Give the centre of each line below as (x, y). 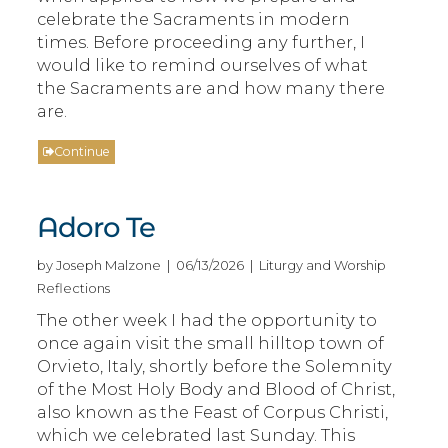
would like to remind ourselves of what (203, 64)
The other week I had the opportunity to (207, 319)
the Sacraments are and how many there (211, 87)
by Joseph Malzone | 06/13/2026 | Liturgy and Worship (212, 264)
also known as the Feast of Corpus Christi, (213, 411)
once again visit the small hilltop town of (211, 342)
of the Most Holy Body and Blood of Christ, (216, 388)
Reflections (74, 287)
